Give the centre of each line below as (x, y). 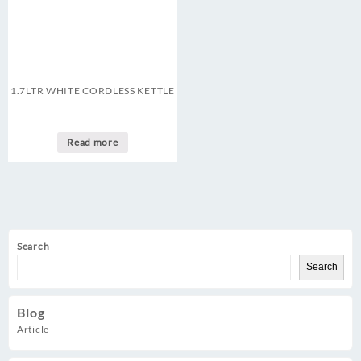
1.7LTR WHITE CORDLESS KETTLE (93, 90)
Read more (93, 142)
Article (33, 330)
